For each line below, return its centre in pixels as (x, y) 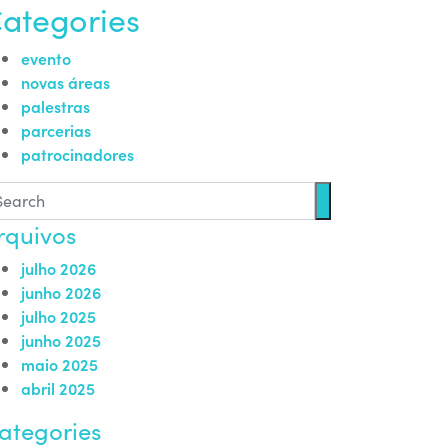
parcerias (56, 130)
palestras (55, 106)
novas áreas (65, 82)
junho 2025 (61, 340)
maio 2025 (59, 364)
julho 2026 (58, 268)
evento (46, 58)
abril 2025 (58, 388)
